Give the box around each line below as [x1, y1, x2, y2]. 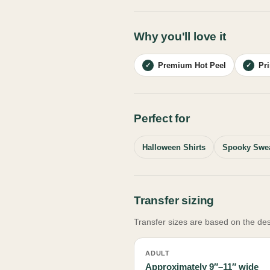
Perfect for [134, 112, 190, 125]
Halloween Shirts [142, 142, 206, 152]
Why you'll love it [134, 30, 226, 43]
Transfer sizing [134, 194, 215, 207]
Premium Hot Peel [158, 60, 226, 70]
